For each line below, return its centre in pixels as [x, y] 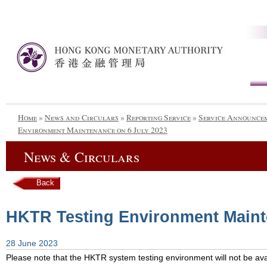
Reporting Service [159, 117]
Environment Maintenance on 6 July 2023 [93, 130]
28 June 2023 [32, 244]
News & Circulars [82, 157]
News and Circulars [82, 117]
